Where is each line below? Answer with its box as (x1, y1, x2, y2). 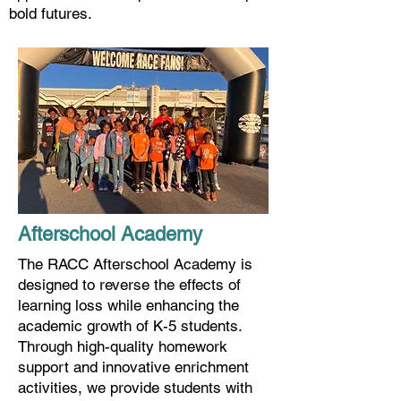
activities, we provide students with (18, 379, 252, 397)
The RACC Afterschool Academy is (18, 255, 252, 273)
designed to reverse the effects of (18, 276, 241, 294)
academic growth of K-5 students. (18, 317, 242, 335)
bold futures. (9, 4, 92, 22)
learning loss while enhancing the (18, 296, 239, 314)
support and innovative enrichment (18, 358, 249, 376)
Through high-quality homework (18, 337, 227, 355)
